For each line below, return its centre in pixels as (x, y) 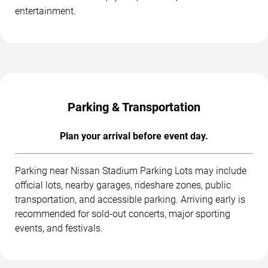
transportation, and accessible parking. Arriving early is (130, 199)
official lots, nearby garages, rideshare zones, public (123, 185)
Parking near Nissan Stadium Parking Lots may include (131, 170)
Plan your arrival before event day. (134, 136)
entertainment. (45, 11)
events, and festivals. (59, 228)
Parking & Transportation (134, 107)
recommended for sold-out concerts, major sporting (123, 214)
